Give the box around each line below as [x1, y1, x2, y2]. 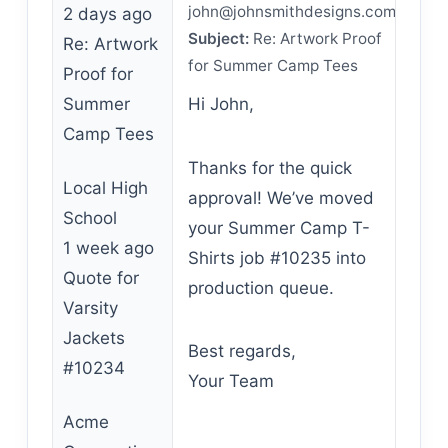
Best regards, [187, 341, 296, 361]
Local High [62, 178, 148, 198]
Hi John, [187, 94, 254, 114]
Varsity [62, 298, 118, 318]
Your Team [187, 371, 274, 391]
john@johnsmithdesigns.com [187, 2, 396, 21]
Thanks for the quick [187, 157, 352, 178]
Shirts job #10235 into [187, 247, 366, 268]
